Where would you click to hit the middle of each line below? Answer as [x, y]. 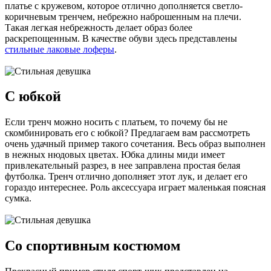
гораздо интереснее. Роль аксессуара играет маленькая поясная [135, 188]
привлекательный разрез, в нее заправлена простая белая [122, 166]
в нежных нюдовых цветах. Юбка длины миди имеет [115, 155]
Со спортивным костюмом [93, 246]
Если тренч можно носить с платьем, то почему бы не [116, 122]
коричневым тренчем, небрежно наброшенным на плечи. [123, 16]
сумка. [18, 198]
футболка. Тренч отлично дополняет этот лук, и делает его [126, 177]
